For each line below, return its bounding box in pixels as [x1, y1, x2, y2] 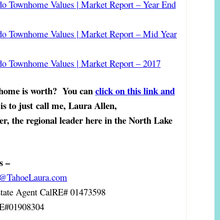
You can [62, 84, 93, 98]
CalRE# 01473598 [40, 186, 106, 198]
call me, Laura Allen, [33, 99, 117, 112]
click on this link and [95, 84, 175, 98]
